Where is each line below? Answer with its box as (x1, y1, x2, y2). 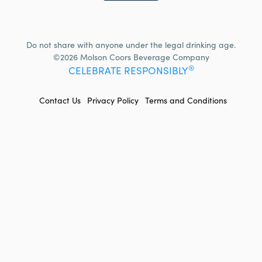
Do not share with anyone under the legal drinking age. (26, 42, 236, 50)
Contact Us (39, 98, 81, 106)
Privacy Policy (87, 98, 139, 106)
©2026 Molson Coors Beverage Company (53, 54, 209, 63)
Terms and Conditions (145, 98, 227, 106)
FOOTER (6, 96, 39, 104)
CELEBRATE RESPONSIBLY (68, 67, 188, 77)
